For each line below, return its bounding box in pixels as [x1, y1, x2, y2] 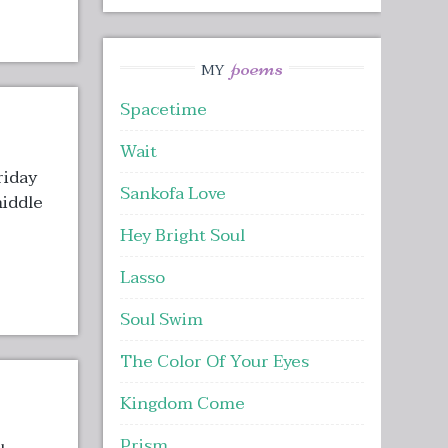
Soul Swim [119, 305, 203, 335]
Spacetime [119, 95, 207, 125]
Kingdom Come [119, 389, 245, 419]
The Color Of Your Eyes [119, 347, 309, 377]
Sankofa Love [119, 179, 226, 209]
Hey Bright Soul [119, 221, 245, 251]
